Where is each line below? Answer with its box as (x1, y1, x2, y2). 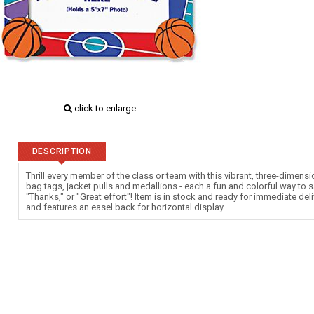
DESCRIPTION (32, 146, 92, 156)
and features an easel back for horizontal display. (25, 202, 225, 212)
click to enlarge (71, 103, 136, 114)
